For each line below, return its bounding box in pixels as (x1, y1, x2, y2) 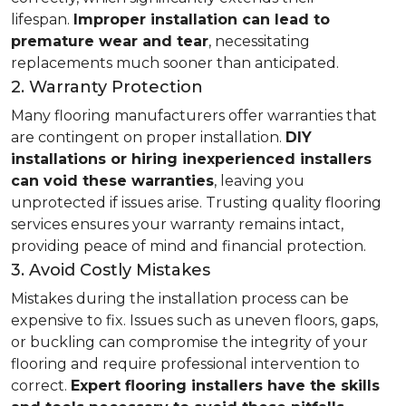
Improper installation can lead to (73, 11, 330, 28)
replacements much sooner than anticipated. (11, 54, 339, 72)
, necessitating (208, 33, 310, 50)
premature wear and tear (11, 33, 208, 50)
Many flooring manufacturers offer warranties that (11, 107, 377, 124)
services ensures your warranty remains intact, (11, 216, 343, 233)
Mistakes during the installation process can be (11, 290, 349, 307)
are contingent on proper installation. (11, 129, 285, 146)
